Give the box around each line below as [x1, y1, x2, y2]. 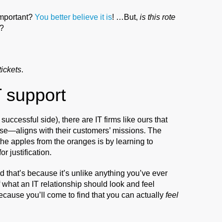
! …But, [112, 12, 140, 21]
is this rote [140, 12, 175, 21]
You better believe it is [35, 12, 112, 21]
